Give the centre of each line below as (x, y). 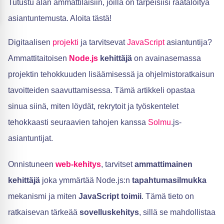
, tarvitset (118, 164)
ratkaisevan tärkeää (44, 212)
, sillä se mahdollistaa (177, 212)
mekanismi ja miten (43, 196)
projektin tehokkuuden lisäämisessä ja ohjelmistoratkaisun (111, 74)
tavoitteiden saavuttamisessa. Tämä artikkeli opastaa (101, 90)
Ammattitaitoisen (38, 58)
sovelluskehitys (109, 212)
